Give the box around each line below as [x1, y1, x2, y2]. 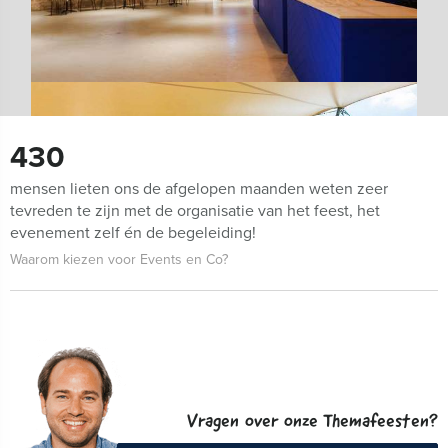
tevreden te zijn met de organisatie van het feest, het [10, 199, 380, 222]
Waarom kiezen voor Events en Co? [10, 249, 228, 270]
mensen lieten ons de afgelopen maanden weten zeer [10, 177, 388, 200]
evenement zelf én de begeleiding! [10, 221, 256, 244]
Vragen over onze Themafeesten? [187, 413, 438, 432]
